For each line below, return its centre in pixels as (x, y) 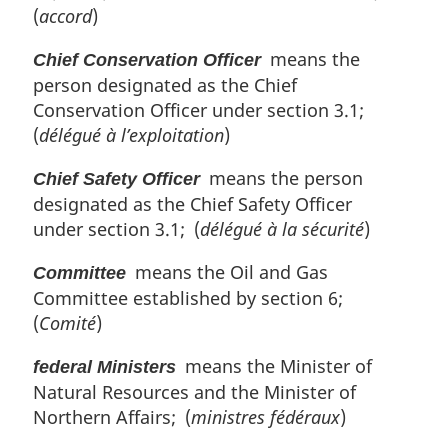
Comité (67, 322)
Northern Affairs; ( (112, 416)
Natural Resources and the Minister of (194, 391)
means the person (281, 177)
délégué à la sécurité (282, 228)
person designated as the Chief (165, 84)
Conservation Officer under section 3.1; (203, 109)
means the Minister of (274, 365)
